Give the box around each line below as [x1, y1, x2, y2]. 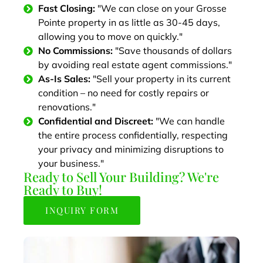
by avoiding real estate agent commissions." [38, 58, 232, 70]
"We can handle [156, 114, 225, 127]
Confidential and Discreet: [38, 114, 156, 127]
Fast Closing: [38, 2, 97, 14]
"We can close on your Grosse [97, 2, 227, 14]
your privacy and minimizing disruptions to [38, 143, 224, 155]
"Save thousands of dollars [115, 44, 232, 56]
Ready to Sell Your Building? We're [23, 167, 219, 186]
